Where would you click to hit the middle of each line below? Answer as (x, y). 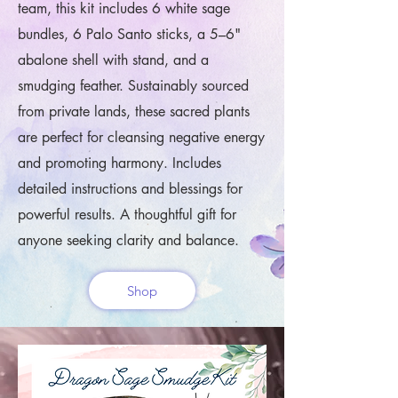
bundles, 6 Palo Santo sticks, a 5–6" (129, 34)
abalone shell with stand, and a (113, 60)
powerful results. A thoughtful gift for (127, 215)
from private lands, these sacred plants (134, 111)
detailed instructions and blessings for (130, 189)
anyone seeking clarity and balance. (128, 240)
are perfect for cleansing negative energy (141, 137)
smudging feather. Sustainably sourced (133, 86)
